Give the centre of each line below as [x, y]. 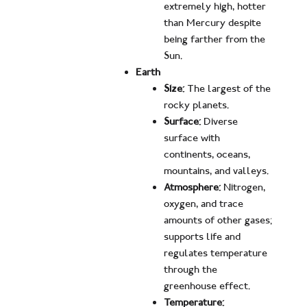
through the [191, 270]
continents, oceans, [207, 155]
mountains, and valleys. [217, 171]
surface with [192, 138]
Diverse [220, 122]
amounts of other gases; [218, 220]
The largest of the [228, 89]
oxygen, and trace [204, 204]
